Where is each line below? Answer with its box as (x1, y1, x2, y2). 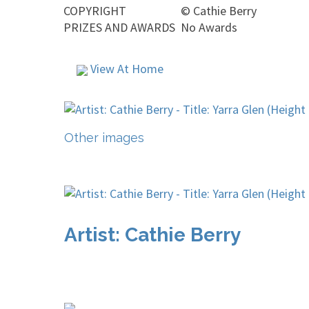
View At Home (88, 61, 163, 77)
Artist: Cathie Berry (64, 223, 241, 246)
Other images (64, 130, 144, 145)
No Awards (181, 19, 237, 35)
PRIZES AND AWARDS (63, 19, 175, 35)
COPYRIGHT (63, 3, 126, 19)
